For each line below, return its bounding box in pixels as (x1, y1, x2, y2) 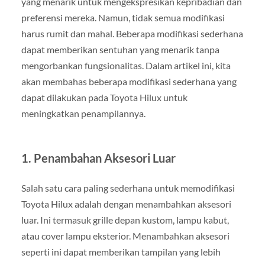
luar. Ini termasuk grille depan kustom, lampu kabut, (21, 214, 229, 225)
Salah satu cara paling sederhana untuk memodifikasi (21, 182, 235, 193)
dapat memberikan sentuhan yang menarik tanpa (21, 43, 219, 55)
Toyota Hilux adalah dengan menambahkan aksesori (21, 198, 231, 209)
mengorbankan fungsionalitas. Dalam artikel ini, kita (21, 59, 231, 71)
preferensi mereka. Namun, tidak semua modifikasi (21, 11, 225, 23)
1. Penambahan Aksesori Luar (21, 150, 176, 165)
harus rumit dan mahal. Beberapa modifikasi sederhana (21, 27, 243, 39)
